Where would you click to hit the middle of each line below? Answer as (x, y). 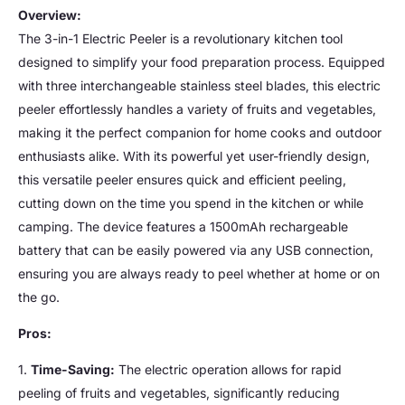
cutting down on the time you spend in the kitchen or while (191, 203)
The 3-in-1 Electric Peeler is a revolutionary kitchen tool (180, 39)
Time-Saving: (73, 370)
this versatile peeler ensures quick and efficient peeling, (182, 180)
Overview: (50, 15)
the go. (39, 297)
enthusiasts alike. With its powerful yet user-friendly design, (194, 156)
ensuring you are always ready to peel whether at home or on (199, 274)
